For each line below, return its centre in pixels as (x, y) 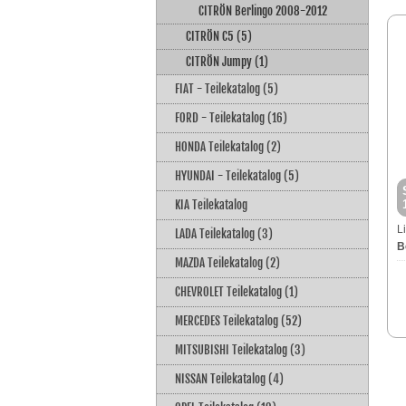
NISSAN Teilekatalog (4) (229, 378)
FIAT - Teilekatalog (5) (227, 88)
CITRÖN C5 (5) (219, 36)
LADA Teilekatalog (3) (224, 233)
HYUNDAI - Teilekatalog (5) (237, 175)
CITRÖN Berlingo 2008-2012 (263, 10)
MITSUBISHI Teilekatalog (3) (240, 349)
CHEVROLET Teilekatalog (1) (237, 291)
